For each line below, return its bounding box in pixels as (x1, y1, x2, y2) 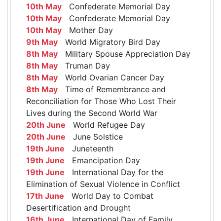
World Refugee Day (66, 120, 145, 130)
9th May (26, 37, 58, 47)
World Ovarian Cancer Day (58, 73, 164, 83)
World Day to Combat (64, 191, 153, 201)
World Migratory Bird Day (58, 37, 160, 47)
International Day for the (65, 167, 163, 178)
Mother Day (62, 25, 113, 36)
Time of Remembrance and (58, 84, 166, 95)
